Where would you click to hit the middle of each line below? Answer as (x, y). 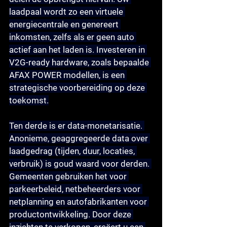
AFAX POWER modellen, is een (68, 75)
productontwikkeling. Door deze (71, 214)
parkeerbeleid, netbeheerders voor (76, 189)
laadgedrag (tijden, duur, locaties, (73, 151)
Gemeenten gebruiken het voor (69, 176)
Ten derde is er (38, 125)
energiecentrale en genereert (65, 24)
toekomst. (29, 100)
